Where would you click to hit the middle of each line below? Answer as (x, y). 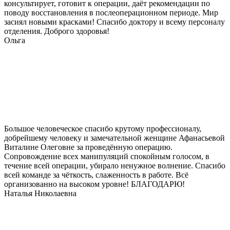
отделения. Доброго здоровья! (57, 31)
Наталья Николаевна (40, 194)
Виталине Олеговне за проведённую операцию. (88, 147)
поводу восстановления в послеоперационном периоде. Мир (111, 13)
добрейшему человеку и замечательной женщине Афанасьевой (114, 138)
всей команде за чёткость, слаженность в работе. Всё (96, 175)
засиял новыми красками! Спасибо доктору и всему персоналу (114, 22)
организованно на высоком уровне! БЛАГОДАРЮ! (94, 184)
